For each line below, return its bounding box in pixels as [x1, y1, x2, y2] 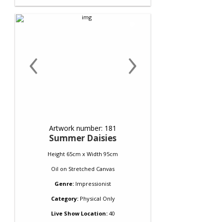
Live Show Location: [51, 210, 108, 217]
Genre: [55, 180, 74, 187]
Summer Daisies [49, 132, 116, 144]
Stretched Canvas [68, 165, 114, 172]
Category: [51, 195, 78, 202]
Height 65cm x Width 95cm [48, 150, 118, 158]
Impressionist [75, 180, 111, 187]
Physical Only [78, 195, 115, 202]
